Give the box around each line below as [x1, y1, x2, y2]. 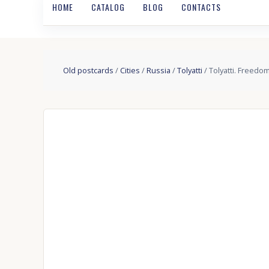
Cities [119, 64, 140, 76]
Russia [146, 64, 171, 76]
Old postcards [62, 64, 113, 76]
